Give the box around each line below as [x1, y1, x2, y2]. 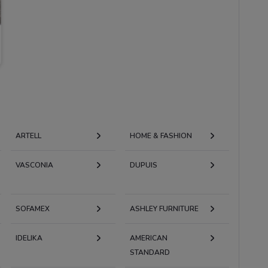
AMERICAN [129, 233, 167, 243]
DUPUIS [129, 160, 157, 170]
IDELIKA [15, 233, 42, 243]
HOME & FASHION [129, 130, 192, 141]
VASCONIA [15, 160, 53, 170]
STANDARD [129, 247, 170, 257]
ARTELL [15, 130, 41, 141]
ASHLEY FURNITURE [129, 203, 199, 214]
